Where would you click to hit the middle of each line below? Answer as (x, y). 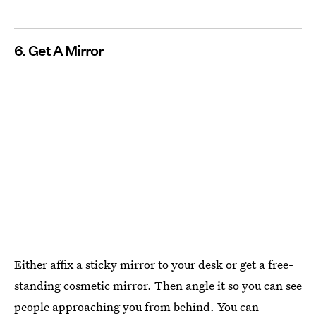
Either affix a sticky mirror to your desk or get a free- (154, 265)
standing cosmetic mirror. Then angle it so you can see (158, 286)
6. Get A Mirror (59, 50)
